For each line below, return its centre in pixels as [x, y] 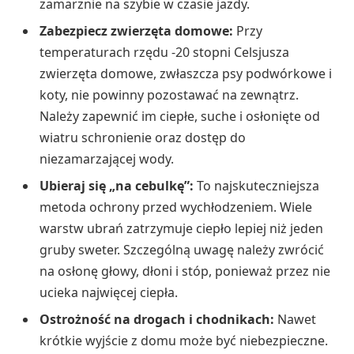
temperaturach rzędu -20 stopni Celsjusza [164, 53]
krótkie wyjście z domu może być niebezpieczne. [184, 341]
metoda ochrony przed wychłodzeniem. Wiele [176, 207]
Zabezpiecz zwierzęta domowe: [136, 31]
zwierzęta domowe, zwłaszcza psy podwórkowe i [186, 74]
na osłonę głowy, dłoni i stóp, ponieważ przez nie [185, 271]
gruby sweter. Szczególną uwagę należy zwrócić [182, 250]
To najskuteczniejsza [256, 186]
